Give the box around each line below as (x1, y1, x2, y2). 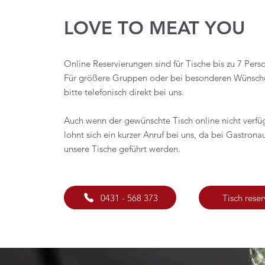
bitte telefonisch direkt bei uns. (64, 86, 184, 98)
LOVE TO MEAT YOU (64, 17, 245, 39)
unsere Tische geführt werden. (64, 143, 180, 154)
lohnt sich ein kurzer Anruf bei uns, (64, 129, 199, 140)
